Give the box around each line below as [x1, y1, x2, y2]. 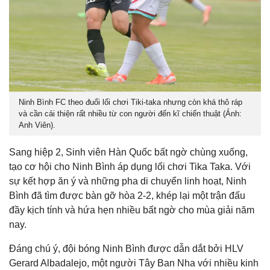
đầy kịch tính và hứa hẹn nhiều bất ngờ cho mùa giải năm [9, 205, 254, 216]
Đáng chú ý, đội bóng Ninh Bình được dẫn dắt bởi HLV [9, 243, 243, 254]
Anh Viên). [19, 121, 55, 130]
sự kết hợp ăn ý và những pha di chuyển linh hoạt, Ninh [9, 176, 246, 187]
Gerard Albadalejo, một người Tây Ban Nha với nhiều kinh [9, 258, 259, 269]
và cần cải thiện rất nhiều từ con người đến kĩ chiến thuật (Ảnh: [19, 109, 242, 119]
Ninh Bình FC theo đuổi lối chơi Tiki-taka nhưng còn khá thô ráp [19, 98, 242, 107]
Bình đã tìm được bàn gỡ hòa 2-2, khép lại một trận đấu [9, 190, 245, 201]
